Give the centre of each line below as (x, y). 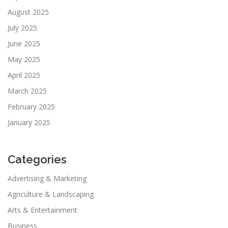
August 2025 (28, 12)
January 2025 (29, 122)
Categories (37, 159)
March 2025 (27, 91)
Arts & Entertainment (42, 210)
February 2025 (31, 106)
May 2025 (24, 59)
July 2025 (22, 27)
